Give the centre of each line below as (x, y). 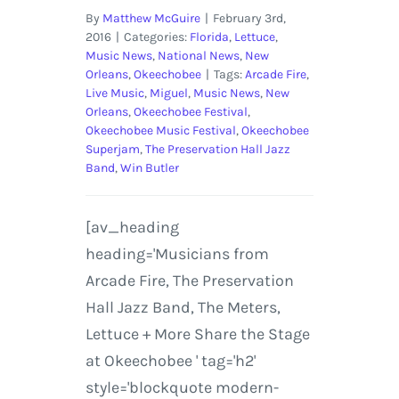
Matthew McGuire (151, 19)
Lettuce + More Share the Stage (197, 334)
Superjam (112, 150)
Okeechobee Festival (190, 112)
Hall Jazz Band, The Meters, (183, 308)
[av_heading (132, 228)
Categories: (156, 37)
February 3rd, (249, 19)
